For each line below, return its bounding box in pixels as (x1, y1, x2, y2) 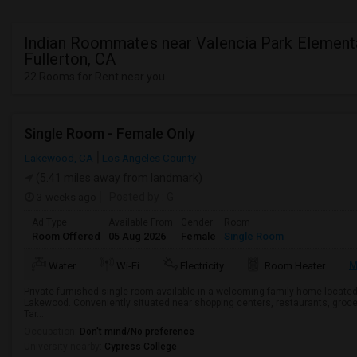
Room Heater (265, 260, 325, 272)
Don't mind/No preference (80, 326, 194, 337)
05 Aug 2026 (108, 230, 166, 242)
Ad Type (32, 217, 67, 228)
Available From (108, 217, 173, 228)
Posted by (109, 190, 159, 203)
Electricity (180, 260, 224, 272)
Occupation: (24, 326, 80, 337)
